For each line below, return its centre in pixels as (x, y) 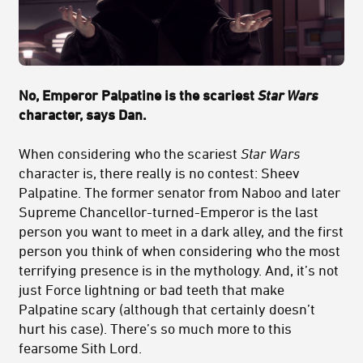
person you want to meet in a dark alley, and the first (181, 231)
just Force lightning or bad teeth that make (152, 289)
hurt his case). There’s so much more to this (155, 328)
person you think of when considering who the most (179, 250)
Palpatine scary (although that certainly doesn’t (167, 308)
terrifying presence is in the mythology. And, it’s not (179, 269)
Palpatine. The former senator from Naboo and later (179, 192)
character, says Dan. (83, 114)
